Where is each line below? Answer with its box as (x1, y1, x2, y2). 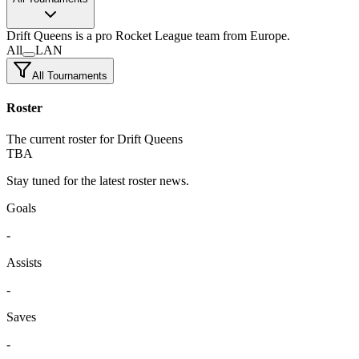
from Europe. (223, 28, 290, 42)
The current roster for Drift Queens (6, 132, 183, 147)
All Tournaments (32, 69, 107, 82)
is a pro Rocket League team (72, 28, 220, 42)
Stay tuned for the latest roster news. (6, 174, 189, 188)
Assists (6, 256, 42, 270)
